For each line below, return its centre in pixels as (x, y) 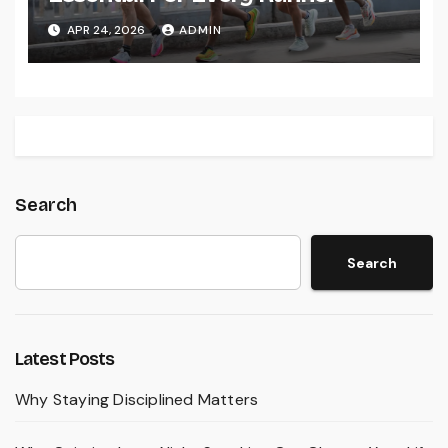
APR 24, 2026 (105, 29)
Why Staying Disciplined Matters (137, 400)
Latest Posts (65, 359)
